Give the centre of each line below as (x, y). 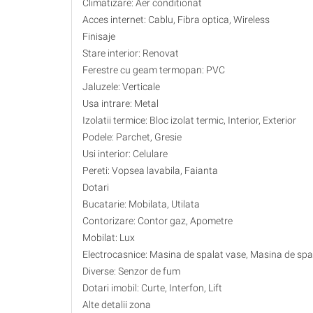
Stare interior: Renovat (131, 53)
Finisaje (99, 37)
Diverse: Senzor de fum (131, 271)
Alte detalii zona (117, 305)
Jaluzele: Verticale (121, 87)
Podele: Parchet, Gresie (132, 137)
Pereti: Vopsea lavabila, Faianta (150, 171)
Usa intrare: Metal (121, 104)
